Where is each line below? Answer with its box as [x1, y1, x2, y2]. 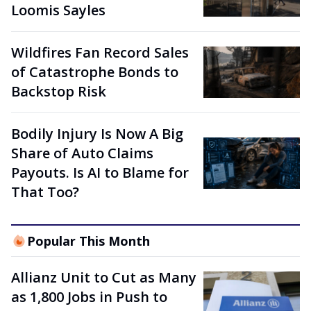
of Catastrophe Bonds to [11, 62, 178, 82]
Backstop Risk [11, 82, 106, 101]
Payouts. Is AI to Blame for [11, 163, 189, 183]
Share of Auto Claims [11, 144, 153, 163]
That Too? [11, 183, 79, 202]
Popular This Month [26, 233, 150, 250]
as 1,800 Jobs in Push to [11, 287, 167, 307]
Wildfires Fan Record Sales [11, 43, 189, 62]
